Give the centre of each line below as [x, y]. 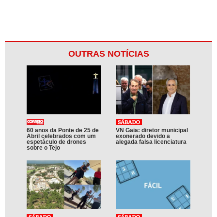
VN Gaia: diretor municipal [152, 130]
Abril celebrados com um [61, 136]
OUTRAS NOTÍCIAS [108, 54]
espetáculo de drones [56, 142]
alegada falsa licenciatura [151, 142]
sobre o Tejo [43, 147]
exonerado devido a [143, 136]
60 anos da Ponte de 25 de [63, 130]
